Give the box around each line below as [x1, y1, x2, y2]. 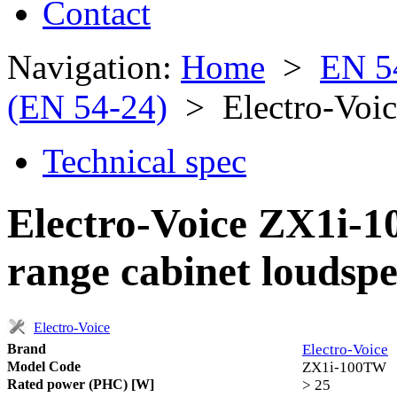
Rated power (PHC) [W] [7, 376, 154, 392]
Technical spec [43, 142, 246, 180]
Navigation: [7, 48, 181, 86]
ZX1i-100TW [302, 358, 386, 376]
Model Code [7, 358, 81, 374]
